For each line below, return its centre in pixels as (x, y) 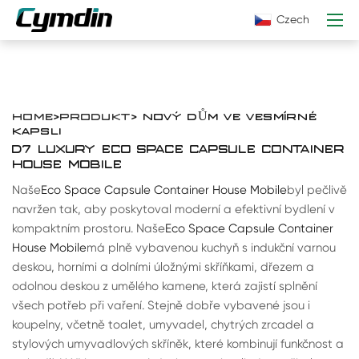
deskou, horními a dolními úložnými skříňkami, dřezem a (163, 267)
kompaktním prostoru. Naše (89, 229)
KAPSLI (37, 131)
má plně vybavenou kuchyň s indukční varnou (211, 248)
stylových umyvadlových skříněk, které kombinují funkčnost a (178, 344)
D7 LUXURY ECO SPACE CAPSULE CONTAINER (178, 150)
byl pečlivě (317, 190)
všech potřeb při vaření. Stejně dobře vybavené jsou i (161, 306)
